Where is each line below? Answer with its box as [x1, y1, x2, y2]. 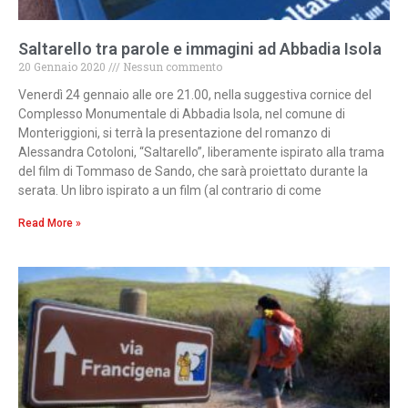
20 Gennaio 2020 [18, 59, 108, 75]
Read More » [18, 217, 81, 230]
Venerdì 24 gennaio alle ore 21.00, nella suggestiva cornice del [18, 87, 372, 103]
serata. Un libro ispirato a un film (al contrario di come [18, 183, 321, 199]
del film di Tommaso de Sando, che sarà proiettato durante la [18, 164, 368, 179]
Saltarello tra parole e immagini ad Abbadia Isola [18, 39, 382, 59]
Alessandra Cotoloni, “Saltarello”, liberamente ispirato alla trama [18, 145, 384, 160]
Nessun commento [120, 59, 222, 75]
